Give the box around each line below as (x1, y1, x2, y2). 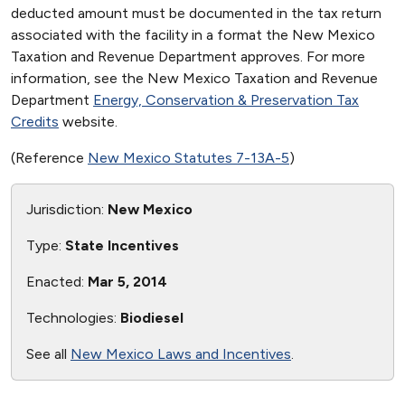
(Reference (11, 149, 88, 166)
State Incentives (65, 237, 179, 254)
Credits (11, 113, 59, 130)
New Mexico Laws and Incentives (71, 345, 291, 363)
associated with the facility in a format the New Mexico (11, 26, 375, 43)
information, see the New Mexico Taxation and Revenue (11, 70, 378, 87)
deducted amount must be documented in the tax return (11, 5, 381, 22)
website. (59, 113, 118, 130)
